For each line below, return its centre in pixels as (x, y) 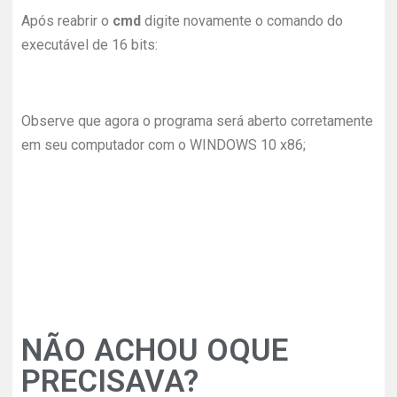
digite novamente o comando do (242, 21)
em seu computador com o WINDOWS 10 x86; (163, 145)
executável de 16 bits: (90, 45)
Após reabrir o (65, 21)
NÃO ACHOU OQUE (155, 350)
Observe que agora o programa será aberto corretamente (197, 121)
